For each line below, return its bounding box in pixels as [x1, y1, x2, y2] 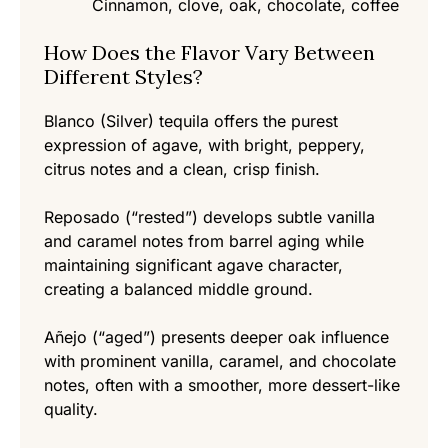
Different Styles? [44, 64, 203, 90]
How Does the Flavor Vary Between [44, 40, 375, 66]
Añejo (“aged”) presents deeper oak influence [44, 327, 389, 348]
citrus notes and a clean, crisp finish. [44, 159, 320, 180]
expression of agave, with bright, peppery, [44, 135, 365, 156]
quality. [44, 399, 98, 420]
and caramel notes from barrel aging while [44, 231, 364, 252]
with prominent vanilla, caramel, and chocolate [44, 351, 396, 372]
